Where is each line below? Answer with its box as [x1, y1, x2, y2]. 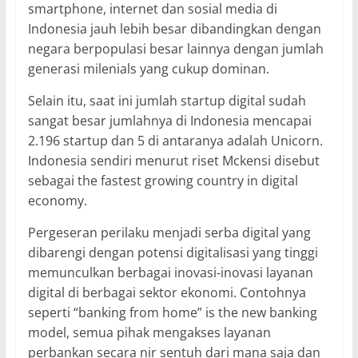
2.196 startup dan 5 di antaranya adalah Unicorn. [27, 131, 323, 149]
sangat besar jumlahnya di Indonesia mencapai [27, 111, 312, 129]
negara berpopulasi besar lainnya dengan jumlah [27, 39, 324, 58]
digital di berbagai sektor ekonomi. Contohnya [27, 283, 306, 301]
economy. [27, 191, 87, 209]
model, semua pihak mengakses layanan [27, 323, 271, 341]
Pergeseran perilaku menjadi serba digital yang [27, 223, 311, 241]
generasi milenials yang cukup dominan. [27, 59, 269, 78]
